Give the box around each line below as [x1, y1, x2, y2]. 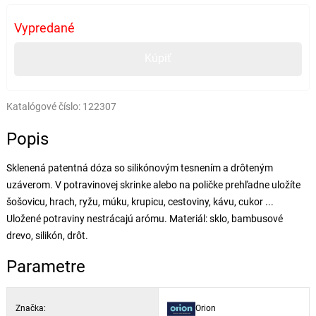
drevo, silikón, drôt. [6, 229, 88, 241]
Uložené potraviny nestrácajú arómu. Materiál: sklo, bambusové [6, 212, 283, 224]
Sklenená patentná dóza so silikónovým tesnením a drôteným [6, 162, 273, 174]
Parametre [6, 256, 85, 276]
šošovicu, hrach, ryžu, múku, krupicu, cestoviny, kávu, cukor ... [6, 195, 274, 207]
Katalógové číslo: [6, 100, 80, 112]
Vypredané [13, 20, 75, 35]
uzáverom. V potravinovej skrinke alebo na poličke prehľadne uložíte [6, 178, 300, 190]
